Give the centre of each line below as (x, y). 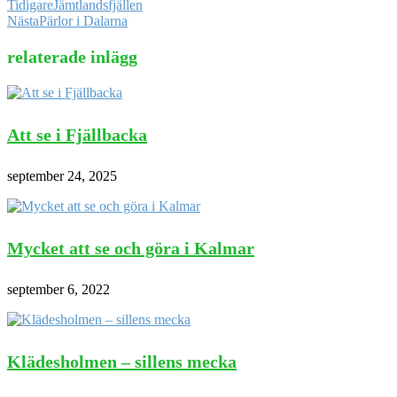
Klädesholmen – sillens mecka (122, 362)
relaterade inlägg (72, 57)
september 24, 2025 (62, 176)
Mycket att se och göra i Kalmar (131, 248)
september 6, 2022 (58, 290)
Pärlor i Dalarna (83, 21)
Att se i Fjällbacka (77, 134)
